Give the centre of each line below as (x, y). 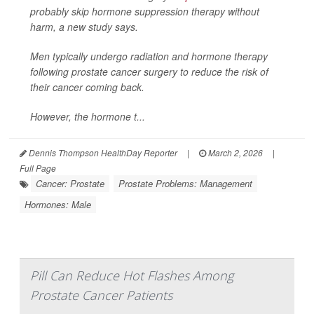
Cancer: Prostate (70, 183)
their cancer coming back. (87, 87)
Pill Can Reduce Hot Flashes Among (132, 275)
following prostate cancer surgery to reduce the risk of (149, 71)
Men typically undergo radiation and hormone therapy (149, 56)
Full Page (38, 168)
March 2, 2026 (234, 152)
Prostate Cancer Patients (101, 295)
